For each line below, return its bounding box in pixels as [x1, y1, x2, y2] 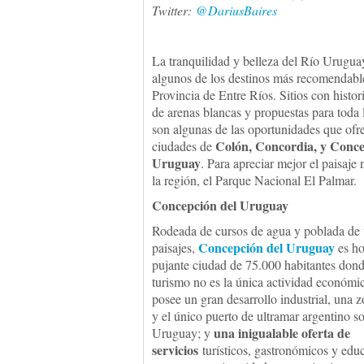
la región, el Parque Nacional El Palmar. [152, 171, 357, 188]
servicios [152, 340, 198, 359]
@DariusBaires [196, 2, 277, 19]
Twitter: [152, 2, 196, 19]
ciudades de [152, 137, 215, 154]
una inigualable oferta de [214, 323, 350, 342]
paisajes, [152, 239, 198, 256]
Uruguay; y [152, 324, 214, 341]
